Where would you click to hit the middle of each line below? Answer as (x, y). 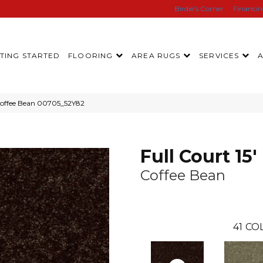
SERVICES (219, 55)
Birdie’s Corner (199, 9)
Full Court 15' (199, 156)
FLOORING (91, 55)
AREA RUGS (156, 55)
